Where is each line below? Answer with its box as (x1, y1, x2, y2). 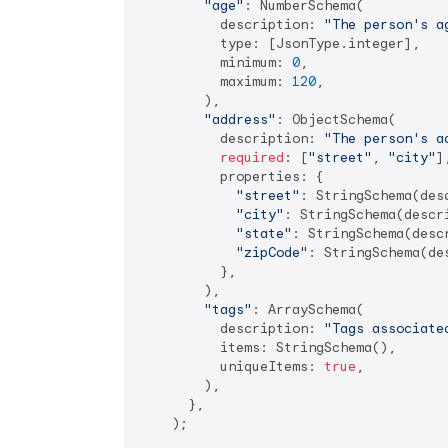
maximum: (140, 73, 292, 90)
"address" (204, 111, 276, 128)
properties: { (140, 168, 324, 185)
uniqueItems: (140, 358, 324, 375)
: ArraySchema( (252, 301, 364, 318)
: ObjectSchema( (276, 111, 396, 128)
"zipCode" (236, 244, 308, 261)
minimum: (140, 54, 292, 71)
